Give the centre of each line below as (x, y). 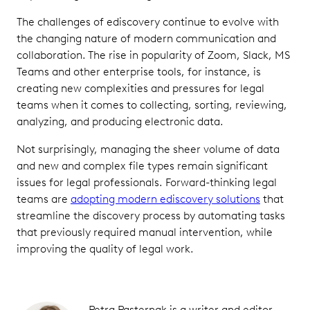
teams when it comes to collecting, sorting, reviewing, (152, 104)
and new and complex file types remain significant (142, 165)
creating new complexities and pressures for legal (140, 88)
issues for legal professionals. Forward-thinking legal (147, 182)
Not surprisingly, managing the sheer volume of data (148, 149)
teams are (44, 199)
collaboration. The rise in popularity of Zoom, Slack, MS (153, 55)
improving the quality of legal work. (105, 248)
